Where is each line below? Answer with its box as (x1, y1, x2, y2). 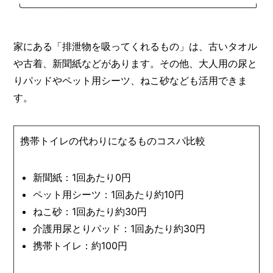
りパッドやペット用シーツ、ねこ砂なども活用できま (13, 74, 248, 87)
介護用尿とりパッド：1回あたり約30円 (33, 222, 206, 235)
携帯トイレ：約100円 (33, 239, 128, 252)
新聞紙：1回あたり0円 (33, 171, 132, 184)
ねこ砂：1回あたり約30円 (33, 205, 147, 218)
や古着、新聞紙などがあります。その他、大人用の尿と (13, 57, 258, 70)
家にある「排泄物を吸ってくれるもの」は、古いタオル (13, 40, 258, 53)
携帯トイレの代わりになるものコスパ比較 (20, 135, 206, 147)
